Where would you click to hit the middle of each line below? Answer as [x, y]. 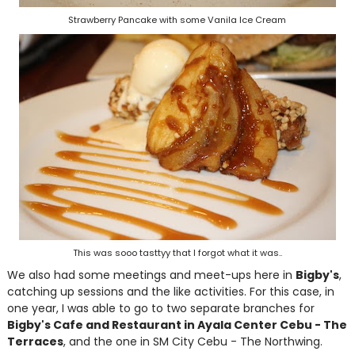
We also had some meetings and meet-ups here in [151, 275]
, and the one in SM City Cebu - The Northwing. [193, 342]
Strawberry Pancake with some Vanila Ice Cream [177, 20]
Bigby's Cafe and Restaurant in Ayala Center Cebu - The [177, 325]
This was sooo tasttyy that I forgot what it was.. [177, 253]
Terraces [35, 342]
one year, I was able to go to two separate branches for [160, 308]
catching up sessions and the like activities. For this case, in [170, 292]
